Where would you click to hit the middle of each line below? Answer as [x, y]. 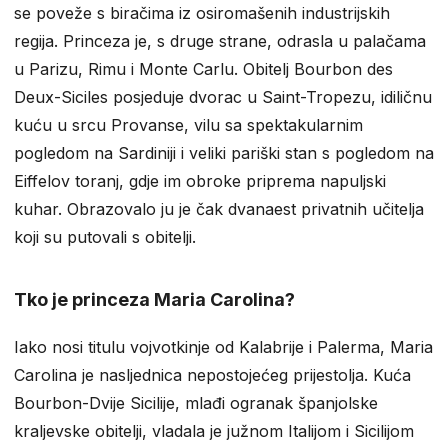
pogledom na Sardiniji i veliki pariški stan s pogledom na [224, 153]
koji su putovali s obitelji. [105, 237]
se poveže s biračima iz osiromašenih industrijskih [202, 13]
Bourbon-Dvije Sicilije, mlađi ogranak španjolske [196, 403]
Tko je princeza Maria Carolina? [154, 300]
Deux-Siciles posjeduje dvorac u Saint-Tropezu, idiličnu [223, 97]
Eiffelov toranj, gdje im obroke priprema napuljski [200, 181]
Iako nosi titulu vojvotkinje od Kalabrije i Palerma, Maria [223, 347]
